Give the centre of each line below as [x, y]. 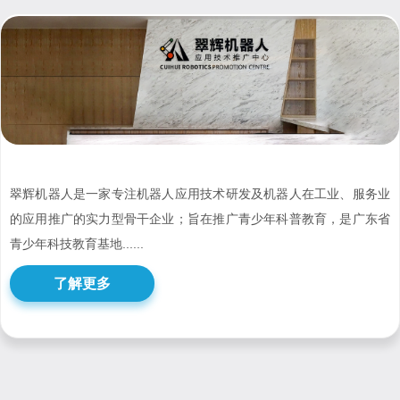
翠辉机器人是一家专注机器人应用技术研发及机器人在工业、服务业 [200, 194]
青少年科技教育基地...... [77, 244]
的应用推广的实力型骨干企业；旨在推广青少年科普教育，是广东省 [200, 219]
